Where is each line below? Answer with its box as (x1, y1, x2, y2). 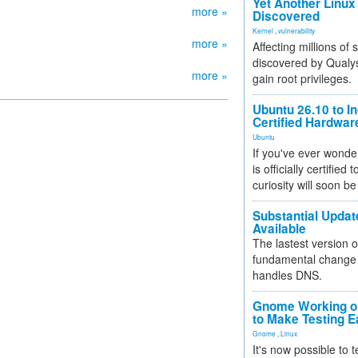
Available (253, 220, 306, 237)
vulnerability (278, 26, 315, 35)
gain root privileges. (253, 70, 352, 86)
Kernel (253, 26, 273, 35)
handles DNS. (253, 267, 322, 283)
